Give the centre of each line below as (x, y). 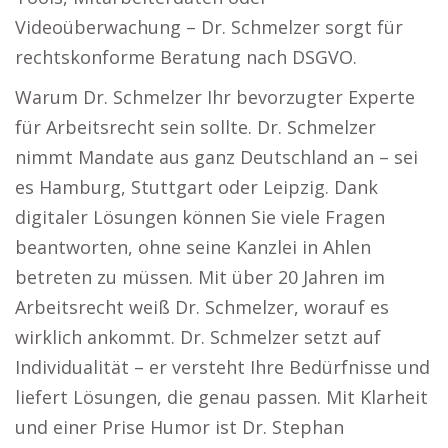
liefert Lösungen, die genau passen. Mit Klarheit (221, 397)
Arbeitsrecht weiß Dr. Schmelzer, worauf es (202, 307)
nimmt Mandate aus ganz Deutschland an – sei (216, 157)
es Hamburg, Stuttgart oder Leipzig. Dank (196, 187)
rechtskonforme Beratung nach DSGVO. (186, 57)
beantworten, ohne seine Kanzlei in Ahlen (193, 247)
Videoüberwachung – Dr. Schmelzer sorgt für (209, 27)
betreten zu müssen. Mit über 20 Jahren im (200, 277)
